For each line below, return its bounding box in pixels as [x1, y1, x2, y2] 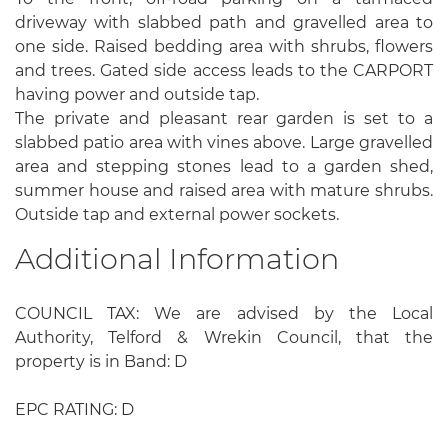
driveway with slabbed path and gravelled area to [15, 13, 433, 33]
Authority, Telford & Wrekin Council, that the [15, 327, 433, 347]
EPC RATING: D [15, 399, 134, 419]
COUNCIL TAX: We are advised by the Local [15, 303, 433, 323]
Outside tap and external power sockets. [15, 205, 339, 225]
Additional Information [15, 241, 339, 277]
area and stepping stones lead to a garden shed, [15, 157, 433, 177]
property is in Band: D [15, 351, 187, 371]
